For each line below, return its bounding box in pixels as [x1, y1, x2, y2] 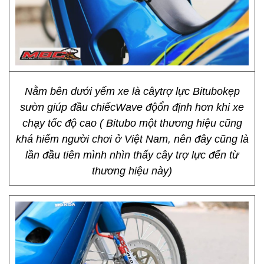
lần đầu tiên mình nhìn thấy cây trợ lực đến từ [25, 149, 239, 161]
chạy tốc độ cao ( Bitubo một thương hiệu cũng [22, 117, 242, 129]
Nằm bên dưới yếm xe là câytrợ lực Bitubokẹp [24, 85, 240, 97]
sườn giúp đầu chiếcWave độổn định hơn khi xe [20, 101, 244, 113]
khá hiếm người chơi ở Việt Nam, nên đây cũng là [15, 133, 249, 145]
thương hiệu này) [92, 165, 172, 177]
